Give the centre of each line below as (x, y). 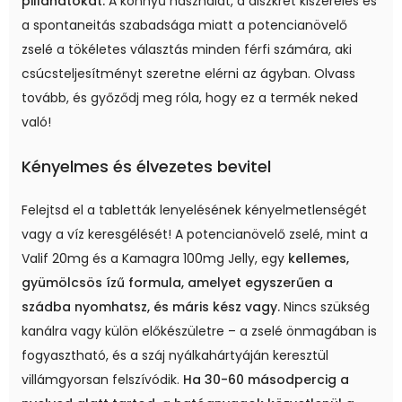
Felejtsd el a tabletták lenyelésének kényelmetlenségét (194, 210)
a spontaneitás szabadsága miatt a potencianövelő (184, 25)
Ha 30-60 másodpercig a (266, 379)
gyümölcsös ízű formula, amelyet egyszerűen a (177, 282)
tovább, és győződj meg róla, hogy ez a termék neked (190, 97)
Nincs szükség (325, 306)
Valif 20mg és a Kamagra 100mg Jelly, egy (155, 258)
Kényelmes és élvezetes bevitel (146, 166)
